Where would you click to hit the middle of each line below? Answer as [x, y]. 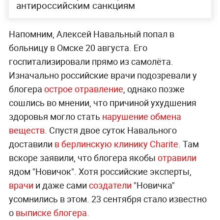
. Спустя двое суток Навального [110, 130]
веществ [27, 130]
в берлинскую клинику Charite [116, 144]
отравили [177, 157]
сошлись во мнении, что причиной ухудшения [102, 102]
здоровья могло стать [55, 116]
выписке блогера [51, 212]
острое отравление [83, 89]
